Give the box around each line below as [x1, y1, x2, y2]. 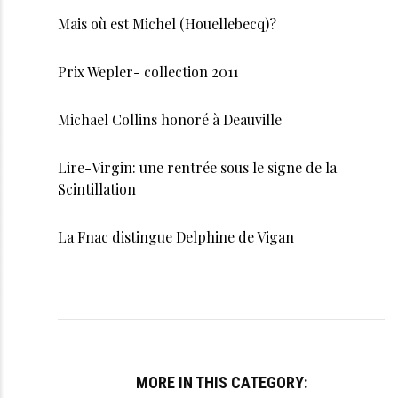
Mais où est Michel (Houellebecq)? [58, 14, 276, 33]
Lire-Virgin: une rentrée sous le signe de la [58, 158, 337, 177]
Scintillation [58, 179, 136, 198]
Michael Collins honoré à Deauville [58, 110, 282, 129]
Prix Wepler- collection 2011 [58, 62, 238, 81]
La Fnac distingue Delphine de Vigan [58, 227, 294, 246]
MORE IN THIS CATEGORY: [135, 373, 307, 392]
